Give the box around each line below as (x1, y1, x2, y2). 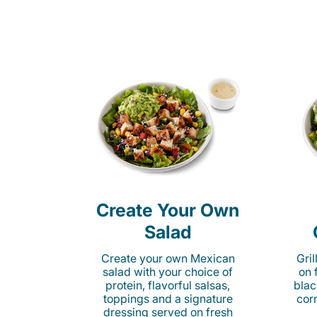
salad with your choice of (103, 265, 233, 279)
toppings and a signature (103, 292, 233, 306)
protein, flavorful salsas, (105, 278, 230, 292)
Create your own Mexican (100, 251, 235, 265)
